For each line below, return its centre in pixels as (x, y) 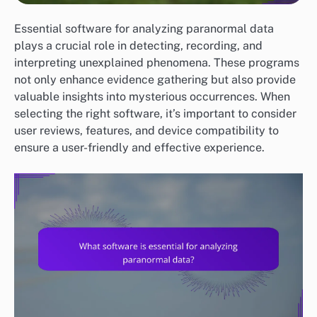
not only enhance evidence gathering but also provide (155, 80)
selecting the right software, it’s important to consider (155, 114)
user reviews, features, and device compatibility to (146, 131)
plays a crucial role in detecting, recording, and (138, 46)
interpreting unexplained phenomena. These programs (157, 63)
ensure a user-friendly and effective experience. (139, 148)
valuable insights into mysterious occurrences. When (152, 97)
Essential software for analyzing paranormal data (144, 29)
